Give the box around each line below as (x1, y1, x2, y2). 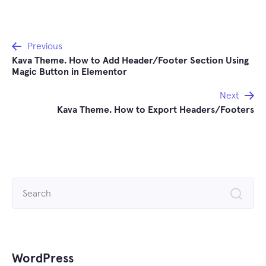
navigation (11, 59, 87, 76)
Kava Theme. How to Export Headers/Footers (57, 105, 254, 115)
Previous (27, 42, 62, 52)
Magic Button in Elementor (12, 67, 127, 77)
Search (11, 180, 40, 191)
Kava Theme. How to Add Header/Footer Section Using (12, 56, 249, 66)
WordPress (12, 252, 74, 265)
